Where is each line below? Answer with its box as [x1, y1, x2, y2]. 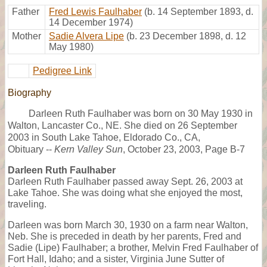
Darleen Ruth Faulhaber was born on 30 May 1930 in [29, 108, 253, 119]
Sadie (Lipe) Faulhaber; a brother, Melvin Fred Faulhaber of [8, 242, 258, 253]
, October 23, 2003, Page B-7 [123, 144, 245, 154]
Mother [12, 30, 41, 41]
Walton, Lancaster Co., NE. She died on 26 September [8, 120, 237, 131]
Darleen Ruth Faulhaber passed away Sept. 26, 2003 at [8, 176, 243, 187]
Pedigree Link [33, 65, 92, 76]
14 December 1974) [49, 17, 133, 27]
